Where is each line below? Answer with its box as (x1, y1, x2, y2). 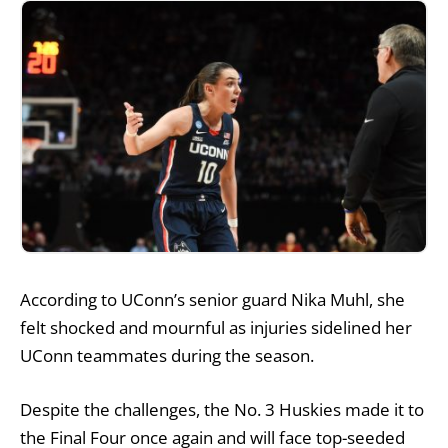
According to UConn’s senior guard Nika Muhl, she (20, 288, 405, 312)
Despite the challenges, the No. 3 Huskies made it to (20, 398, 424, 422)
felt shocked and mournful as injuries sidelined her (20, 316, 412, 340)
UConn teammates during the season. (20, 344, 314, 368)
